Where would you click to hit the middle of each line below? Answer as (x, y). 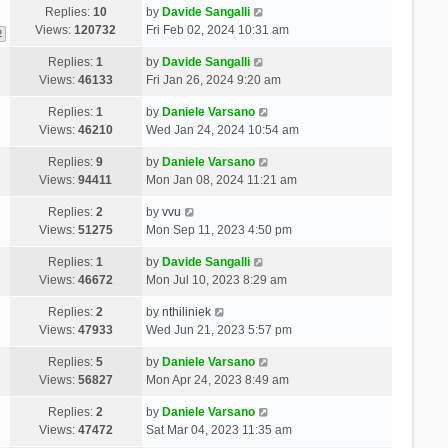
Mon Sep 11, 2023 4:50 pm (218, 229)
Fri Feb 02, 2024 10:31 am (217, 29)
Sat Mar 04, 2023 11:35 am (218, 429)
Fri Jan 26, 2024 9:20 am (213, 79)
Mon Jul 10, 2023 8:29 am (216, 279)
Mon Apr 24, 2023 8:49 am (217, 379)
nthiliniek (186, 311)
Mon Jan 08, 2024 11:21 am (221, 179)
